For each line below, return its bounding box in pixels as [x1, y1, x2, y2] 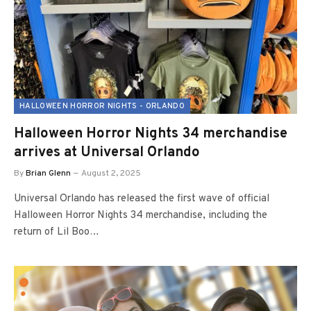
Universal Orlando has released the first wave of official [14, 192, 269, 205]
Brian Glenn [26, 168, 71, 179]
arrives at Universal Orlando [14, 144, 200, 162]
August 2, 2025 [81, 168, 141, 179]
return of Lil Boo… [14, 226, 99, 239]
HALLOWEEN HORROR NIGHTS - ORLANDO [19, 101, 185, 111]
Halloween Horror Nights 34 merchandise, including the [14, 209, 267, 222]
